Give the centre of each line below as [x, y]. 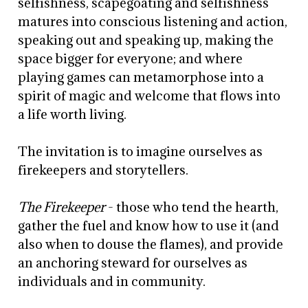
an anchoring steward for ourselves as [133, 263]
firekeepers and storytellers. [103, 170]
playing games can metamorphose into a [141, 77]
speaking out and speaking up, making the [146, 40]
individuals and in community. [112, 281]
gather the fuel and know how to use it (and [149, 225]
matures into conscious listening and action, [153, 21]
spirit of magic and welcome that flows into [150, 96]
